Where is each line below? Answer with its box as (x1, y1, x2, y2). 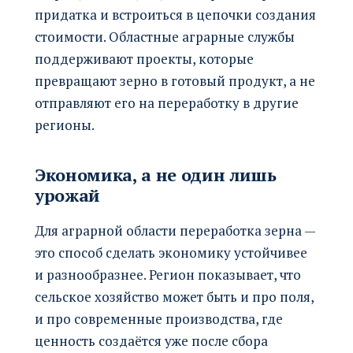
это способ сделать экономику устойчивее (35, 243, 307, 262)
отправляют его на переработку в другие (35, 93, 299, 112)
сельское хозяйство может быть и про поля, (35, 287, 314, 306)
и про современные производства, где (35, 309, 283, 328)
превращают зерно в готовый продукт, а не (35, 71, 315, 90)
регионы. (35, 115, 95, 134)
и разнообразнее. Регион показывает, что (35, 265, 301, 284)
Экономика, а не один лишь (35, 162, 277, 186)
